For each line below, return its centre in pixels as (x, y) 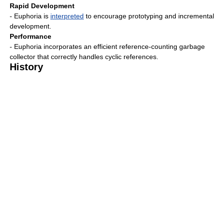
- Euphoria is (30, 16)
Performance (31, 36)
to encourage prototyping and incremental (149, 16)
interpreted (67, 16)
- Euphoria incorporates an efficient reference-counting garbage (107, 46)
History (26, 67)
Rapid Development (42, 6)
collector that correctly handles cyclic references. (84, 56)
